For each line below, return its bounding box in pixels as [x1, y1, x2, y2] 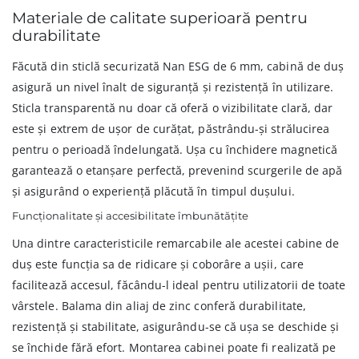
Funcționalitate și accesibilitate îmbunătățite [12, 209, 248, 223]
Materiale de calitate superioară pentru [12, 9, 308, 28]
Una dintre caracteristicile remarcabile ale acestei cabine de [12, 236, 340, 252]
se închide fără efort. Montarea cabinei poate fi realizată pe [12, 340, 337, 356]
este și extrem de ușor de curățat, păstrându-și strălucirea [12, 121, 330, 137]
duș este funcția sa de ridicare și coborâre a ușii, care [12, 256, 304, 272]
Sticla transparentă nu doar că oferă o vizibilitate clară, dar [12, 100, 333, 116]
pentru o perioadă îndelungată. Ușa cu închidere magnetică [12, 142, 337, 158]
